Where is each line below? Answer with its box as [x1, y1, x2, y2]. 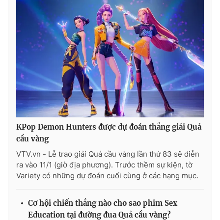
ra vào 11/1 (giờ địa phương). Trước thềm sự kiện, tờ [16, 160, 192, 170]
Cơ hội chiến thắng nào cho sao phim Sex [28, 198, 177, 208]
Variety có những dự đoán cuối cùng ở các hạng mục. [16, 171, 198, 181]
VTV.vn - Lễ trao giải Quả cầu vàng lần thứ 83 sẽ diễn [16, 149, 199, 159]
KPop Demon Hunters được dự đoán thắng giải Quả [16, 122, 201, 132]
